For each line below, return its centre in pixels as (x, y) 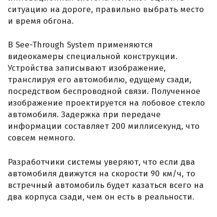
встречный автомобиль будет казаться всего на (106, 185)
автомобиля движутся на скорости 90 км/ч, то (101, 173)
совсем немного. (41, 138)
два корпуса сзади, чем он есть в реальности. (101, 197)
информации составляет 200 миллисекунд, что (104, 126)
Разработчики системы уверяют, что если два (101, 162)
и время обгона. (41, 21)
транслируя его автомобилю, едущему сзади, (100, 80)
